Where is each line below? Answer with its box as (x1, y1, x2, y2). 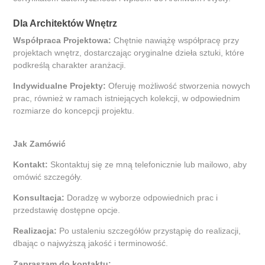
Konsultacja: (13, 193, 65, 203)
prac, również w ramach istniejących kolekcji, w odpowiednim (13, 93, 241, 104)
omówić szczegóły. (13, 172, 83, 182)
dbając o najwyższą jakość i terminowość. (13, 238, 169, 248)
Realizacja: (13, 226, 57, 236)
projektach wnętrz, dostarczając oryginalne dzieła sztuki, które (13, 48, 245, 58)
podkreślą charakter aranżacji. (13, 60, 127, 70)
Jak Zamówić (13, 139, 66, 149)
